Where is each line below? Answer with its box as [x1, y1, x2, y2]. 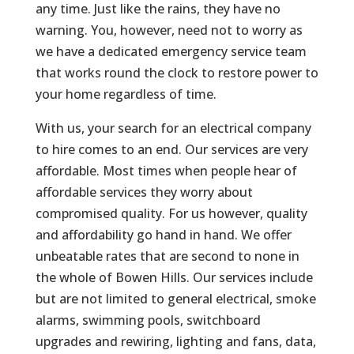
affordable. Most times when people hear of [35, 161, 297, 179]
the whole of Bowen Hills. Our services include [35, 268, 313, 286]
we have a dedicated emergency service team [35, 42, 307, 60]
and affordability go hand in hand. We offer [35, 225, 292, 243]
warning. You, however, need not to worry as [35, 21, 303, 39]
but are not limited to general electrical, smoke [35, 289, 316, 307]
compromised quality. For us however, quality [35, 204, 307, 222]
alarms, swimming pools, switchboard [35, 311, 261, 329]
